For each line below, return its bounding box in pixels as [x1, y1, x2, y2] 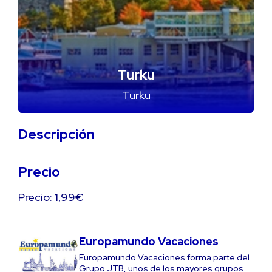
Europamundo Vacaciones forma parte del [79, 252, 250, 263]
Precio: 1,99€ [18, 190, 84, 204]
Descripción [18, 125, 95, 143]
